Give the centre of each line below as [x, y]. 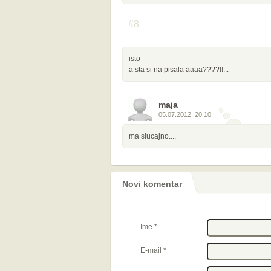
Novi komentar [152, 184]
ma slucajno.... [152, 136]
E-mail [152, 250]
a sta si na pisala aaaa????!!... [179, 70]
